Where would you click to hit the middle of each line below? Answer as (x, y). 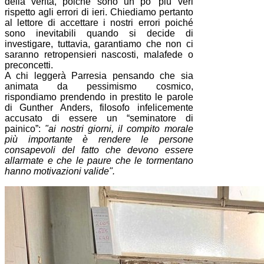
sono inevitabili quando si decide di (99, 34)
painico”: (25, 129)
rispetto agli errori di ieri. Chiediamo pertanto (99, 12)
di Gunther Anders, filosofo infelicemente (99, 108)
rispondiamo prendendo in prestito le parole (99, 97)
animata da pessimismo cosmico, (99, 87)
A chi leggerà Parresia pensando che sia (99, 76)
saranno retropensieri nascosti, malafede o (99, 55)
